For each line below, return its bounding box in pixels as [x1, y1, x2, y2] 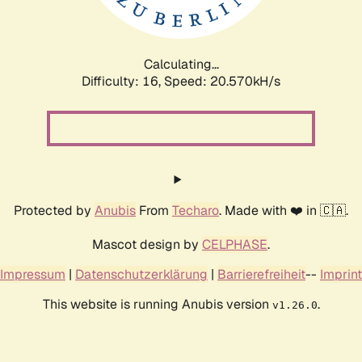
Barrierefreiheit [217, 265, 305, 283]
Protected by [14, 201, 95, 219]
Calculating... [143, 55, 219, 73]
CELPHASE [202, 235, 267, 253]
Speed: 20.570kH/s [164, 72, 280, 90]
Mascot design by [92, 235, 202, 253]
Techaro [172, 201, 219, 219]
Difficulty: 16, [82, 72, 164, 90]
